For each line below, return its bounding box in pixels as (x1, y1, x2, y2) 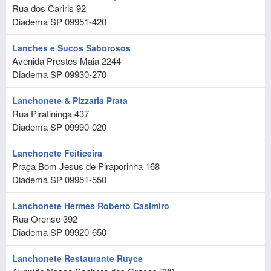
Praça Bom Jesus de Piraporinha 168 (12, 160, 160, 172)
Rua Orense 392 (12, 212, 77, 225)
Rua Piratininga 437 (12, 107, 89, 120)
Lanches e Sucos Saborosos (12, 42, 131, 54)
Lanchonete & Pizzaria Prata (12, 94, 128, 106)
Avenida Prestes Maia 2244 (12, 54, 121, 67)
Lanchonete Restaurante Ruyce (12, 252, 143, 264)
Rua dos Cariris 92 (12, 2, 86, 15)
